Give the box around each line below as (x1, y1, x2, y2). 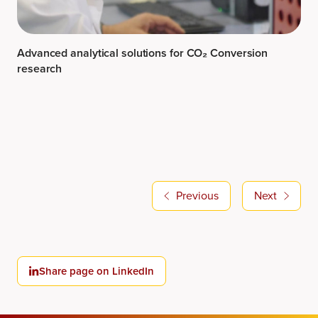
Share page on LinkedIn (39, 263, 154, 280)
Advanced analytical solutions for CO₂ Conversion (17, 44, 268, 61)
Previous (176, 187, 219, 204)
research (17, 60, 62, 77)
